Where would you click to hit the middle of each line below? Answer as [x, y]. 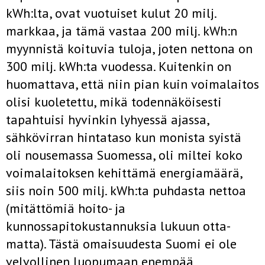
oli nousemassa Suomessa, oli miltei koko [124, 155]
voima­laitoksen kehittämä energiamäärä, [124, 173]
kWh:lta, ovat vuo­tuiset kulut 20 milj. [111, 13]
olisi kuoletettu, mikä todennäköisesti [114, 102]
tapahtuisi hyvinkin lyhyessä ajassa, [107, 119]
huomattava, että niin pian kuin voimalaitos [132, 84]
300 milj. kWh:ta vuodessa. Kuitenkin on [119, 66]
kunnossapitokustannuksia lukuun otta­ [118, 226]
